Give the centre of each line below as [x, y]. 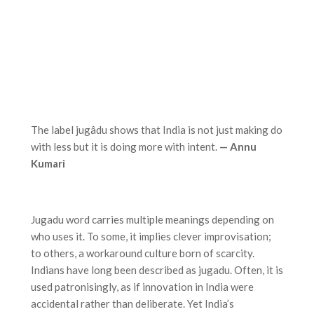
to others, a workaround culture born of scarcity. [143, 253]
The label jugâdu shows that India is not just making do [157, 129]
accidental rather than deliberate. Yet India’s [132, 303]
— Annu [238, 146]
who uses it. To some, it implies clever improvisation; [151, 236]
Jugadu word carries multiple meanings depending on [152, 219]
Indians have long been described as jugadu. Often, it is [157, 269]
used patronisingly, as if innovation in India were [142, 286]
